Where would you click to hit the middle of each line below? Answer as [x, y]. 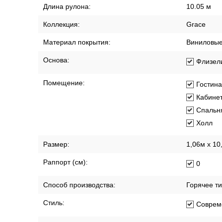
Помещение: [64, 83]
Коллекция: [61, 24]
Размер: [56, 144]
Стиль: [54, 203]
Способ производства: [79, 185]
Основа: [56, 60]
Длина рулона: [67, 6]
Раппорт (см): [65, 162]
